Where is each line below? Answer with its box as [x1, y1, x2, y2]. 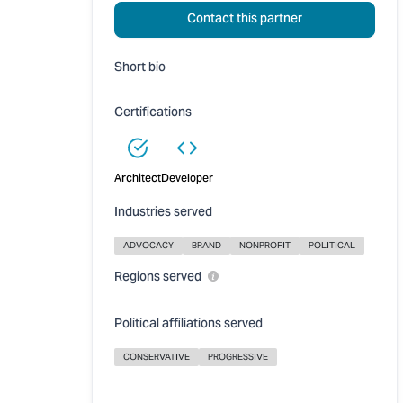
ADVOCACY [123, 239, 174, 251]
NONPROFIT [239, 239, 291, 251]
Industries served [114, 200, 212, 227]
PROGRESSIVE [208, 351, 268, 363]
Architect [114, 167, 161, 191]
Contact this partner [186, 6, 302, 33]
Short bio [114, 55, 166, 82]
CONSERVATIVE [123, 351, 190, 363]
